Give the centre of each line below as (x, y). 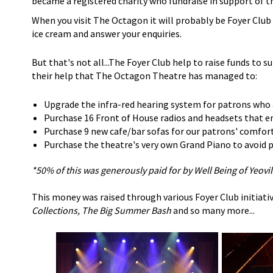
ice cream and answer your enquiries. (107, 34)
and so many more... (213, 210)
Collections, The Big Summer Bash (101, 210)
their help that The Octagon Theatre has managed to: (144, 76)
